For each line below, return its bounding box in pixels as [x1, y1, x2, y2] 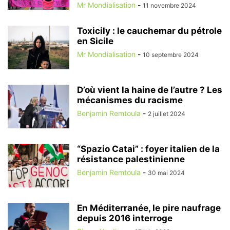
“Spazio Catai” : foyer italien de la [77, 144, 220, 154]
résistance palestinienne [77, 154, 185, 164]
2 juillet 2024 [148, 110, 185, 118]
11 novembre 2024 [143, 2, 196, 9]
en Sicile [77, 36, 113, 46]
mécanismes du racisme [77, 95, 183, 105]
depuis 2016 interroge [77, 213, 172, 223]
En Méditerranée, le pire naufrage [77, 203, 221, 213]
